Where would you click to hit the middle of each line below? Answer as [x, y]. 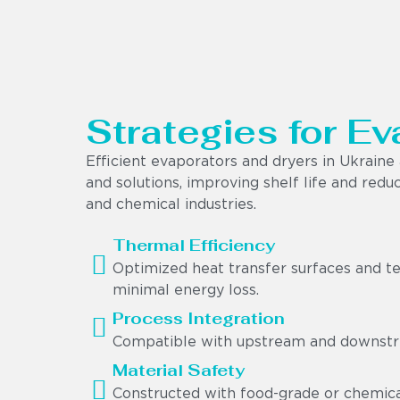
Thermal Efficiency [194, 246]
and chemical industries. [171, 205]
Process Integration [199, 319]
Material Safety [179, 371]
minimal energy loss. [186, 291]
